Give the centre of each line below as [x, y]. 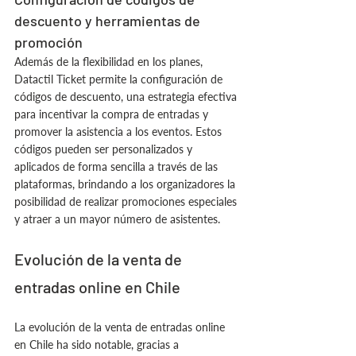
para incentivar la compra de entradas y [113, 114]
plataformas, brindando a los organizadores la [126, 184]
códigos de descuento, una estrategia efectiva [127, 97]
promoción [48, 42]
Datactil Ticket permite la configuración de [120, 79]
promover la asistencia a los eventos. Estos [120, 132]
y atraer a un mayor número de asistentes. [117, 219]
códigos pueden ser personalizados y [105, 149]
